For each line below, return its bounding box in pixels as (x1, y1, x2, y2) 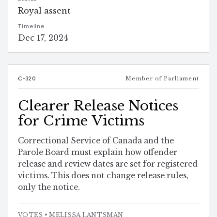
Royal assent (18, 6, 71, 16)
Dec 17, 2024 (18, 33, 68, 43)
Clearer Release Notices (18, 97, 178, 115)
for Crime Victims (18, 112, 144, 130)
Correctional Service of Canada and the (18, 136, 174, 146)
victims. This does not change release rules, (18, 171, 188, 181)
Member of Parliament (125, 75, 199, 82)
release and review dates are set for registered (18, 159, 198, 169)
